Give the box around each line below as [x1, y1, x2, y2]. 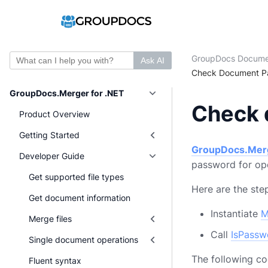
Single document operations [29, 234, 138, 245]
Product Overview [19, 109, 90, 119]
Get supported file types [29, 172, 124, 182]
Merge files [29, 214, 72, 224]
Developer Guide [19, 151, 84, 161]
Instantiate [211, 208, 261, 220]
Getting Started [19, 130, 80, 140]
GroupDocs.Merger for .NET [10, 88, 124, 98]
